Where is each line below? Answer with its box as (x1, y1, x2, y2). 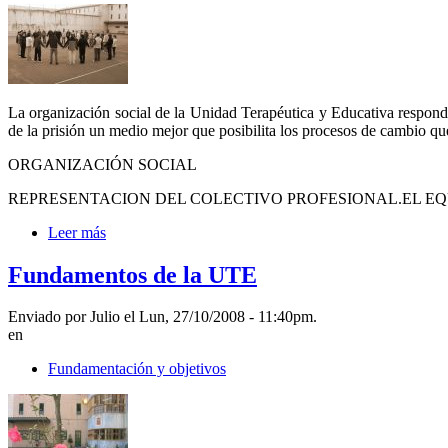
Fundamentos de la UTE (8, 261, 257, 288)
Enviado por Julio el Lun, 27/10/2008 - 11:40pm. (8, 308, 317, 326)
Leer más (48, 223, 106, 241)
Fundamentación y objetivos (48, 360, 226, 378)
